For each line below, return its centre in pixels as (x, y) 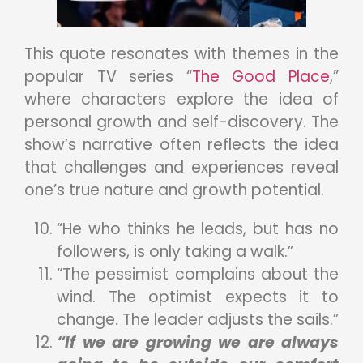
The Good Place (261, 76)
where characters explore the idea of (181, 99)
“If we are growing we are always (198, 342)
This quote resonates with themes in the (181, 53)
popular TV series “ (108, 76)
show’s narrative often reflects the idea (181, 144)
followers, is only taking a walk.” (175, 251)
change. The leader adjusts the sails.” (198, 319)
